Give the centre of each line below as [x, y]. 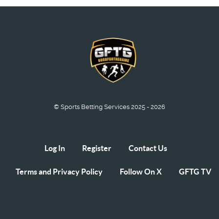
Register [97, 148]
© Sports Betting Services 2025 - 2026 [109, 107]
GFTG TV [195, 172]
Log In [55, 148]
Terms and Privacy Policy [59, 172]
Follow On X [141, 172]
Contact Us [148, 148]
